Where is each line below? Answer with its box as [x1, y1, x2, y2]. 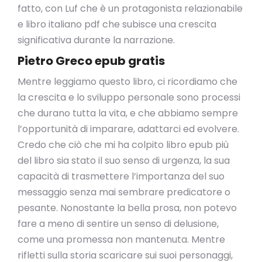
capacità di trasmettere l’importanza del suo [18, 170, 225, 183]
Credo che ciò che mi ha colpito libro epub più [18, 138, 229, 151]
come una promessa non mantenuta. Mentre [18, 233, 225, 246]
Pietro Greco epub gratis [18, 53, 165, 69]
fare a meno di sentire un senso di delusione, [18, 217, 219, 230]
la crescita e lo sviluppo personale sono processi [18, 91, 240, 104]
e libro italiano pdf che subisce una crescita [18, 18, 216, 31]
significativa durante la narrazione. [18, 33, 175, 47]
